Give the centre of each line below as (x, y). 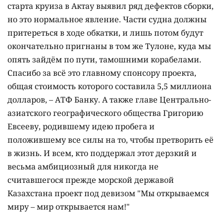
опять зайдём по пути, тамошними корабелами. (104, 59)
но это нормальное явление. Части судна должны (107, 19)
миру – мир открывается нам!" (69, 206)
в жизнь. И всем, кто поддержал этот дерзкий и (102, 153)
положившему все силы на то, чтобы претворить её (111, 139)
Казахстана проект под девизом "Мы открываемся (108, 193)
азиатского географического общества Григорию (105, 113)
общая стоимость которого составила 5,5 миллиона (110, 86)
